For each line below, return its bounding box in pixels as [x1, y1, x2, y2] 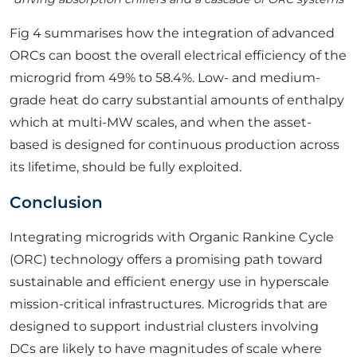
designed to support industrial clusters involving [10, 319, 319, 335]
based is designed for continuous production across [10, 137, 339, 153]
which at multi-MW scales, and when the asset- [10, 115, 312, 131]
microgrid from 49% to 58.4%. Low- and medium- [10, 70, 320, 86]
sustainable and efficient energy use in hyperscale [10, 274, 329, 290]
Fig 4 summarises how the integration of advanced [10, 25, 335, 41]
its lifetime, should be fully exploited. [10, 159, 241, 175]
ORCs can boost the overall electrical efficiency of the [10, 48, 347, 64]
